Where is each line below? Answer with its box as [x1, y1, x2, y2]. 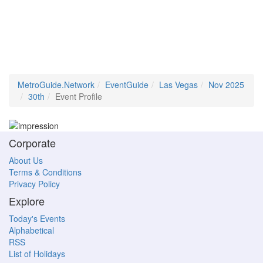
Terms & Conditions [9, 166, 82, 178]
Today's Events [9, 213, 65, 225]
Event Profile [55, 90, 102, 102]
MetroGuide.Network [18, 79, 95, 90]
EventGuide [105, 79, 149, 90]
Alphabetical [9, 224, 54, 237]
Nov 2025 [208, 79, 244, 90]
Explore [9, 193, 45, 209]
